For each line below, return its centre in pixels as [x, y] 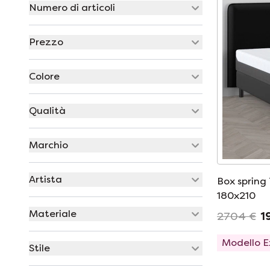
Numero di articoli [72, 8]
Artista [46, 179]
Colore [44, 76]
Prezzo [46, 42]
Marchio [49, 145]
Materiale [53, 214]
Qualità [47, 111]
